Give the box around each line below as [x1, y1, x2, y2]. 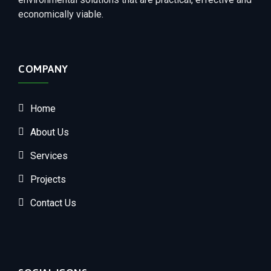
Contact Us [30, 197, 76, 209]
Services [30, 150, 68, 162]
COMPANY [18, 63, 68, 75]
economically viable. [18, 8, 103, 20]
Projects [30, 174, 66, 185]
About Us [30, 126, 69, 138]
